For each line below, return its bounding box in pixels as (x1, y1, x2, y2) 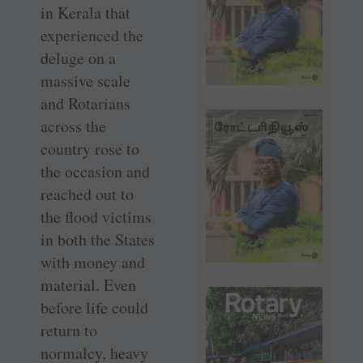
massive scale (41, 70, 130, 92)
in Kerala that (41, 2, 130, 24)
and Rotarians (41, 92, 130, 115)
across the (41, 115, 106, 138)
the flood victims (41, 206, 152, 228)
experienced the (41, 24, 143, 47)
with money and (41, 251, 145, 274)
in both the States (41, 228, 155, 251)
